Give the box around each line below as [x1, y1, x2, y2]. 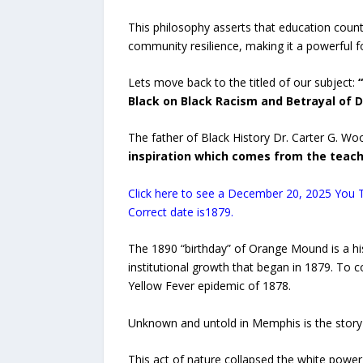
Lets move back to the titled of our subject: [127, 75, 355, 90]
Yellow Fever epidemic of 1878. [127, 278, 291, 294]
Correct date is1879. [127, 203, 233, 220]
